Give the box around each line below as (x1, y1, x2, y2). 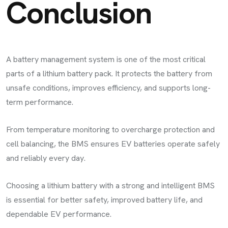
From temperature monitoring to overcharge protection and (6, 124, 215, 135)
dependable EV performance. (6, 208, 111, 219)
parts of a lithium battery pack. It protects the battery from (6, 68, 212, 79)
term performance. (6, 96, 73, 107)
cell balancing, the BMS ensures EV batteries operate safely (6, 138, 220, 149)
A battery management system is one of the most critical (6, 53, 206, 65)
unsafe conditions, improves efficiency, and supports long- (6, 82, 211, 93)
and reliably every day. (6, 152, 85, 163)
